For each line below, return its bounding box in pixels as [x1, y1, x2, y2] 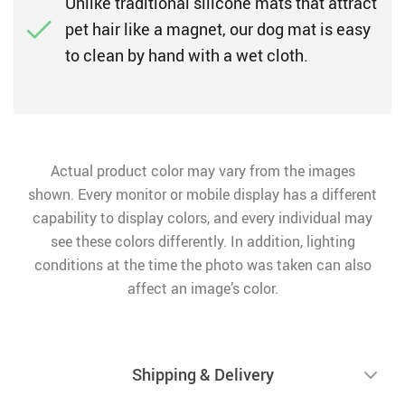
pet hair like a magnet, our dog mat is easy [65, 18, 371, 40]
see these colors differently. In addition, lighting [50, 231, 355, 251]
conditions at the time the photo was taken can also [33, 255, 372, 275]
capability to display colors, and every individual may [33, 208, 372, 228]
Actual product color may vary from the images [50, 161, 355, 181]
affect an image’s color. [127, 278, 278, 298]
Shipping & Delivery [131, 363, 274, 385]
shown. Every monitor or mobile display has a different [28, 184, 377, 204]
